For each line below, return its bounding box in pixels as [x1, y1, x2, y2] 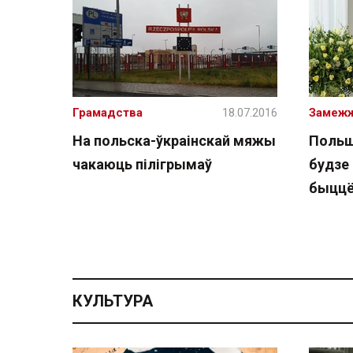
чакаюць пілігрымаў [72, 156, 212, 173]
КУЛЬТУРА [72, 291, 153, 310]
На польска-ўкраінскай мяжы [72, 132, 276, 149]
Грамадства [72, 106, 143, 120]
